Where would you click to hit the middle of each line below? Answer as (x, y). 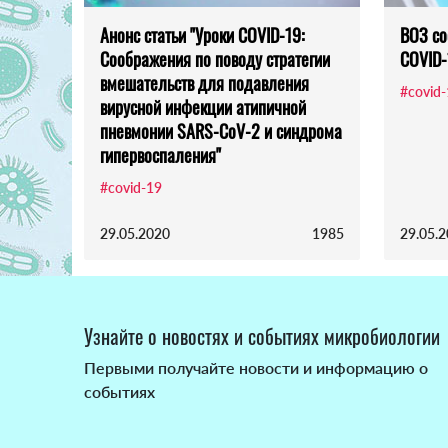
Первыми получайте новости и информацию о (256, 368)
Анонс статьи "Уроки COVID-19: (202, 35)
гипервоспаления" (160, 155)
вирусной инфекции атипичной (203, 107)
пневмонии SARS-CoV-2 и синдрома (221, 131)
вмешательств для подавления (204, 83)
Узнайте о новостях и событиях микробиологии (262, 336)
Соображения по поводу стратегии (215, 59)
